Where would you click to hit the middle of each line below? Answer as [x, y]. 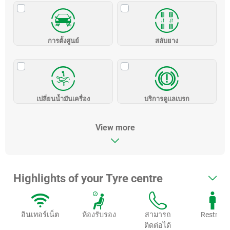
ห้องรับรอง [99, 215]
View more [115, 127]
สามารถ [158, 215]
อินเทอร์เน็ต [40, 215]
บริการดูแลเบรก [167, 99]
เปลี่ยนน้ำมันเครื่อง [63, 99]
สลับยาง [167, 41]
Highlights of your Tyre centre [88, 178]
